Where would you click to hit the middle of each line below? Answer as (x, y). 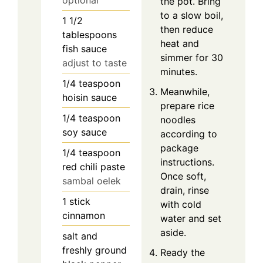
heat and (180, 44)
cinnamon (84, 216)
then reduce (187, 30)
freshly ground (95, 250)
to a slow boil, (192, 16)
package (179, 148)
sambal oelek (92, 181)
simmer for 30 (192, 58)
